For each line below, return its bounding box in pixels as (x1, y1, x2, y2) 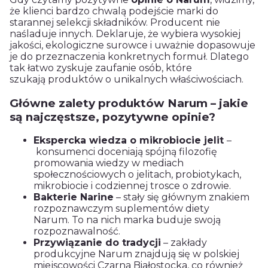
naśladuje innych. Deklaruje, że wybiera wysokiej (10, 28, 240, 39)
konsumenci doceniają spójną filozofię (33, 146, 217, 158)
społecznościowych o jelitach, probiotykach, (33, 169, 241, 181)
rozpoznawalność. (33, 226, 123, 237)
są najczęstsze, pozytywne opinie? (10, 109, 215, 124)
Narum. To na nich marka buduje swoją (33, 214, 221, 226)
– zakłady (161, 237, 207, 249)
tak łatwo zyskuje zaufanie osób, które (10, 62, 192, 74)
